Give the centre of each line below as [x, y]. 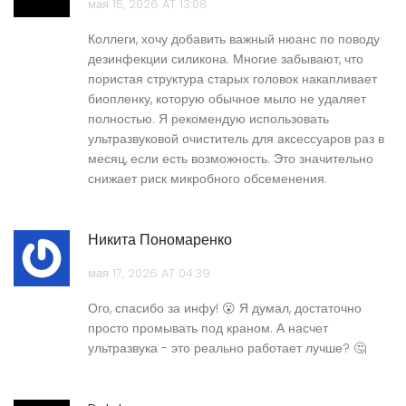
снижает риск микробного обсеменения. [208, 179]
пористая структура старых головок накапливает [232, 79]
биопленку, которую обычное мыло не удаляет [227, 99]
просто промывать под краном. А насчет [208, 329]
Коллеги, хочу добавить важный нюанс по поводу [234, 39]
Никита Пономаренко [160, 240]
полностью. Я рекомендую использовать [208, 119]
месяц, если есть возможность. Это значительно [231, 159]
